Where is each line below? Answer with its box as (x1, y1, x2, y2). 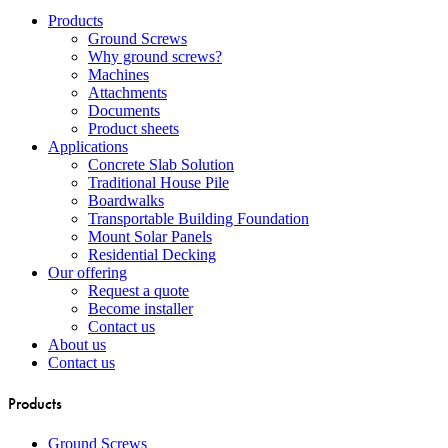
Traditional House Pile (88, 173, 229, 191)
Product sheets (88, 119, 179, 137)
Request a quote (88, 281, 189, 299)
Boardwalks (88, 191, 164, 209)
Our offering (48, 263, 127, 281)
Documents (88, 101, 160, 119)
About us (48, 335, 106, 353)
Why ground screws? (88, 47, 222, 65)
